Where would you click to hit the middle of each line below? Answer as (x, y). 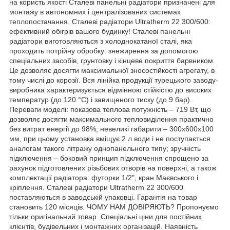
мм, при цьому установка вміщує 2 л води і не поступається (110, 138)
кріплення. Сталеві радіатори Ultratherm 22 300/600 (96, 187)
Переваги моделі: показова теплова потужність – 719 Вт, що (110, 109)
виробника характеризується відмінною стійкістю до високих (110, 90)
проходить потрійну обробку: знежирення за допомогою (104, 51)
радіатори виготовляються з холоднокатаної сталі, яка (101, 41)
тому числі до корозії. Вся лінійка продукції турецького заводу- (114, 80)
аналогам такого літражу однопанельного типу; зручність (105, 148)
